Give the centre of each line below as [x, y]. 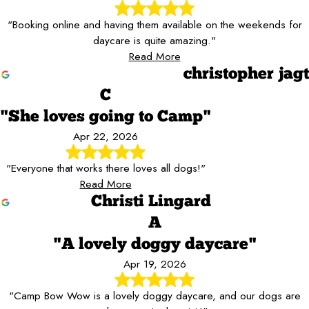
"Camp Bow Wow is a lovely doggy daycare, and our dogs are [154, 296]
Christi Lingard [151, 202]
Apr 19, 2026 [154, 264]
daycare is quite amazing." [154, 40]
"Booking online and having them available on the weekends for [154, 24]
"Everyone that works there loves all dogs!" [106, 168]
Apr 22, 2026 [106, 136]
